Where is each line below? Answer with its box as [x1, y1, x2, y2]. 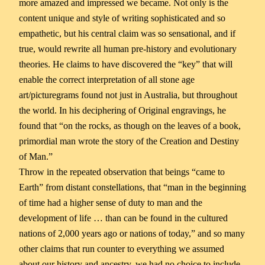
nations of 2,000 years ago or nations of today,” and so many [19, 227, 245, 239]
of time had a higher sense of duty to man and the [19, 196, 202, 208]
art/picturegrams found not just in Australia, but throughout [19, 89, 237, 101]
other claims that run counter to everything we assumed [19, 243, 224, 254]
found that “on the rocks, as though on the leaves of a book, [19, 119, 241, 131]
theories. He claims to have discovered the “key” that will [19, 58, 232, 70]
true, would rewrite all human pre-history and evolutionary [19, 43, 237, 54]
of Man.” [19, 150, 53, 162]
